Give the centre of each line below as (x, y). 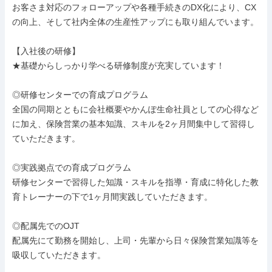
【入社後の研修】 (46, 51)
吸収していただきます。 (59, 255)
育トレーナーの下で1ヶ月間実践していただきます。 (112, 197)
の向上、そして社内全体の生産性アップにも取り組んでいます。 (135, 22)
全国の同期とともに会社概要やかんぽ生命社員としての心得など (135, 109)
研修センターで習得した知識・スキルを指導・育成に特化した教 (135, 182)
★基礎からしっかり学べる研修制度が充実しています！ (118, 66)
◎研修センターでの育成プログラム (80, 95)
